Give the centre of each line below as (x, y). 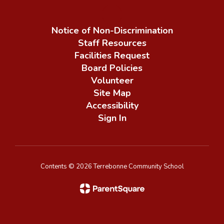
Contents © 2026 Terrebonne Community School (112, 166)
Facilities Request (112, 55)
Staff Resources (112, 43)
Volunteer (112, 80)
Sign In (112, 118)
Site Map (112, 93)
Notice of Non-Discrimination (112, 30)
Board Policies (112, 68)
